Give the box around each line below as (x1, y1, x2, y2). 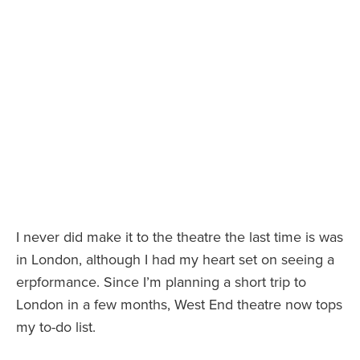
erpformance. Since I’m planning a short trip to (16, 272, 306, 291)
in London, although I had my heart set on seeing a (16, 250, 334, 268)
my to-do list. (16, 317, 96, 336)
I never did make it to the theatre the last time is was (16, 227, 343, 246)
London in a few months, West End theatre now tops (16, 295, 342, 313)
